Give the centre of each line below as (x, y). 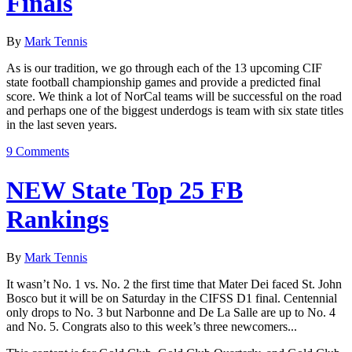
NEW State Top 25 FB (125, 190)
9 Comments (38, 152)
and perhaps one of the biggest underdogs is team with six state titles (175, 111)
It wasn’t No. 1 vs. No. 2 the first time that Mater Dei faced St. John (174, 284)
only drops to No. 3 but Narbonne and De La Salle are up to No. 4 (171, 313)
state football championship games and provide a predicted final (163, 82)
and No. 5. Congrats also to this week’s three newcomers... (152, 327)
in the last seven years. (62, 125)
